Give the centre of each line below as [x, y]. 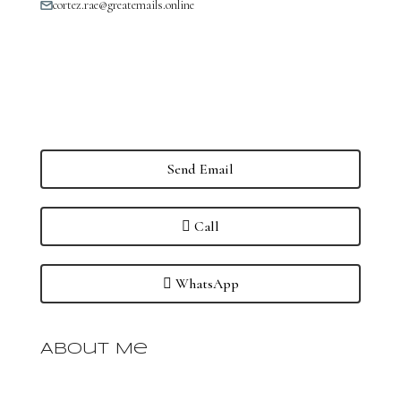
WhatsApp [205, 284]
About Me [94, 350]
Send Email [200, 170]
